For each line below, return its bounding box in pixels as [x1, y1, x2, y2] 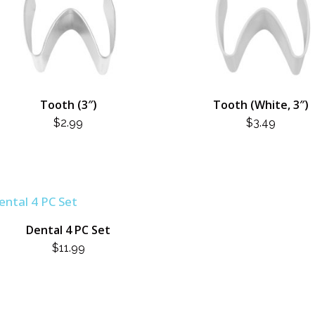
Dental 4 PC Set [26, 222, 111, 238]
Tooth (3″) [39, 97, 97, 113]
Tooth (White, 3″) [213, 97, 309, 113]
